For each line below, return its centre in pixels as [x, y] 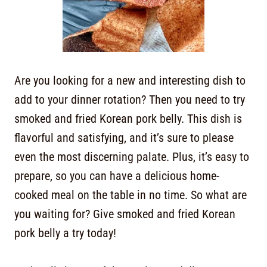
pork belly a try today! [65, 233]
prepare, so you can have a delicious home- [117, 176]
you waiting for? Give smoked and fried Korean [125, 214]
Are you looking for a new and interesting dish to [130, 80]
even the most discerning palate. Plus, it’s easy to [132, 157]
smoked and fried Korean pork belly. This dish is [128, 119]
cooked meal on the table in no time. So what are [131, 195]
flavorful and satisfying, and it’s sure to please [124, 138]
